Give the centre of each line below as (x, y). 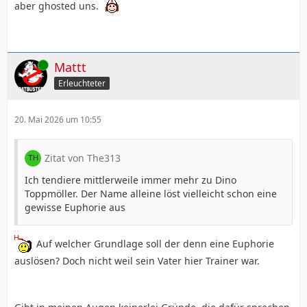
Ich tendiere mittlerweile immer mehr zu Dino (131, 180)
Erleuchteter (82, 83)
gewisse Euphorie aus (75, 207)
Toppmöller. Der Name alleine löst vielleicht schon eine (151, 193)
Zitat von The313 (83, 158)
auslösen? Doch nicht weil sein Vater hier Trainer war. (137, 260)
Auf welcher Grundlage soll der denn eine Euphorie (154, 243)
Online (27, 64)
